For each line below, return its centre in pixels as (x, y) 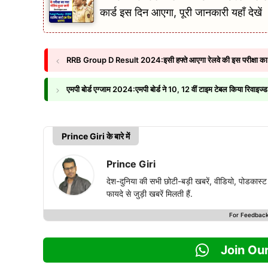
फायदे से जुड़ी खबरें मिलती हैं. (150, 193)
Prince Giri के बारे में (96, 136)
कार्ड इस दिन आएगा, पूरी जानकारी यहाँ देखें (181, 12)
